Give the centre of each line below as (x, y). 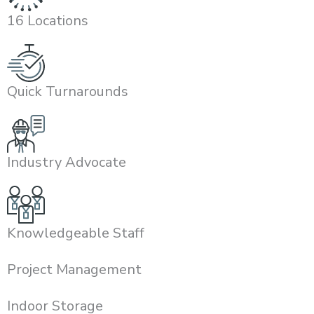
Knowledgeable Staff (76, 233)
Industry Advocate (67, 163)
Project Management (74, 270)
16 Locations (48, 21)
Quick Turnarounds (68, 92)
